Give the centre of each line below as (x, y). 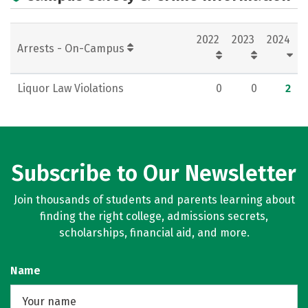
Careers (205, 13)
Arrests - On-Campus (72, 48)
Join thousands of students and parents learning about (154, 200)
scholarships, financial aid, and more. (154, 233)
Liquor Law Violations (70, 88)
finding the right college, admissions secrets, (154, 216)
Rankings (48, 13)
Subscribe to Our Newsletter (154, 173)
